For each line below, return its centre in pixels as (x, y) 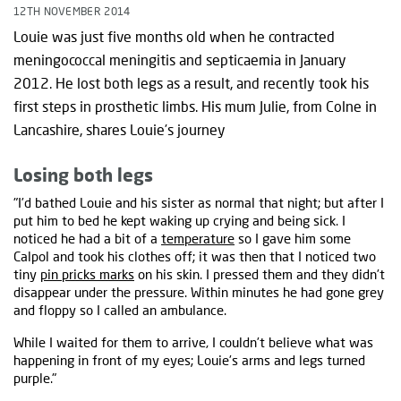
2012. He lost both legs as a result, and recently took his (191, 83)
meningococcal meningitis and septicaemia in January (180, 60)
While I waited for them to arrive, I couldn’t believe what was (193, 342)
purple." (35, 378)
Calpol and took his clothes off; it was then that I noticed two (195, 256)
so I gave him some (293, 239)
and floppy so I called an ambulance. (120, 310)
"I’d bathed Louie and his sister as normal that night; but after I (199, 203)
